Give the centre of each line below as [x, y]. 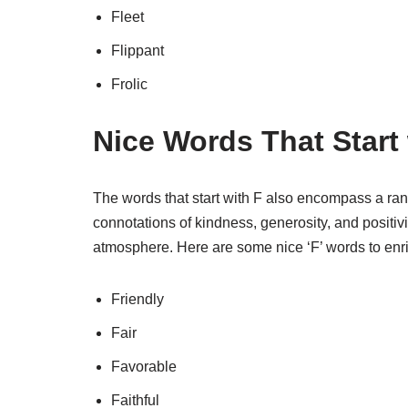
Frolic [129, 84]
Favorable [144, 367]
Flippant [138, 51]
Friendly [138, 299]
